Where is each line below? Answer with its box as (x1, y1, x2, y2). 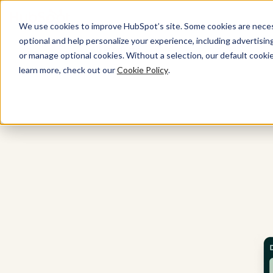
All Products (90, 45, 140, 55)
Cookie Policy (116, 64, 168, 75)
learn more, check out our (18, 64, 117, 75)
